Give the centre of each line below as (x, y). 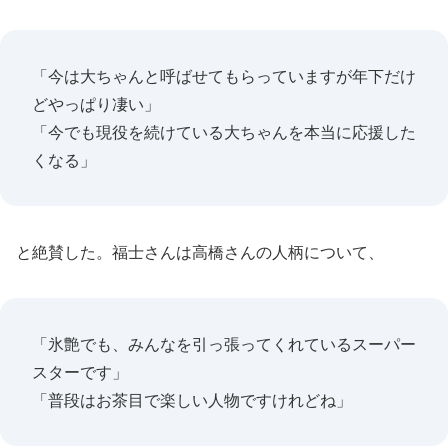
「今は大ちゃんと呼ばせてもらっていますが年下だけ (224, 76)
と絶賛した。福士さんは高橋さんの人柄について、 (200, 252)
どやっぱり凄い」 (96, 104)
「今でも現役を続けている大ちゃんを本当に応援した (224, 132)
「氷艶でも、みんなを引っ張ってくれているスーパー (224, 344)
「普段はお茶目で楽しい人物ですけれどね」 (192, 400)
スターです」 (80, 372)
